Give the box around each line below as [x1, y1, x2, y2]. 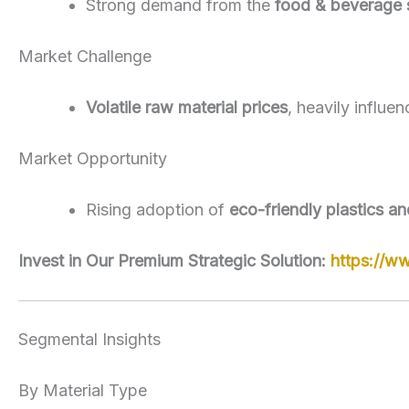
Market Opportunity [18, 148, 167, 168]
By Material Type [18, 380, 147, 400]
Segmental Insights [18, 329, 161, 349]
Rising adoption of [86, 199, 229, 219]
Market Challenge [18, 46, 152, 66]
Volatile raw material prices [86, 97, 288, 117]
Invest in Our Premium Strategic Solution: [18, 250, 330, 270]
